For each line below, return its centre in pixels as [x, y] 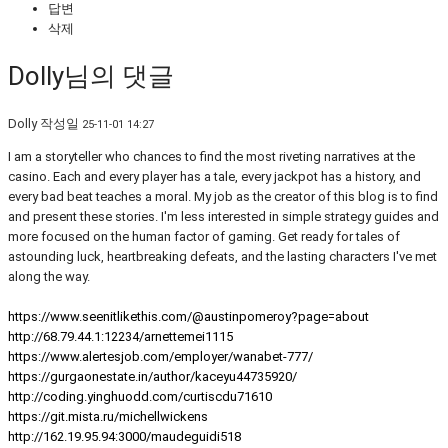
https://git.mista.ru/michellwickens [108, 416]
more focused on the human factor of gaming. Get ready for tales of [204, 236]
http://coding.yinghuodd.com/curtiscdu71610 [140, 396]
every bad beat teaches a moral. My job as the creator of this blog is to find [223, 196]
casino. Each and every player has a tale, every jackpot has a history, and [214, 176]
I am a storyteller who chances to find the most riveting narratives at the [211, 156]
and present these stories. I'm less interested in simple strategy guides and [223, 216]
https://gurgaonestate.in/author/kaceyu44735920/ [152, 376]
